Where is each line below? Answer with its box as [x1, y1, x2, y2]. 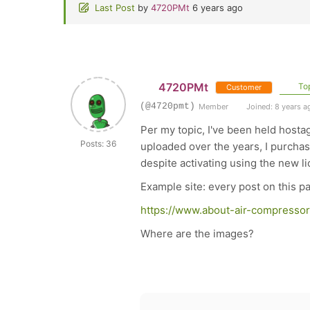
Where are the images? [140, 227, 254, 240]
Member [199, 102, 228, 111]
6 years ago [192, 2, 243, 13]
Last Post [95, 2, 135, 13]
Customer [226, 82, 262, 92]
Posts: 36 [80, 138, 116, 149]
